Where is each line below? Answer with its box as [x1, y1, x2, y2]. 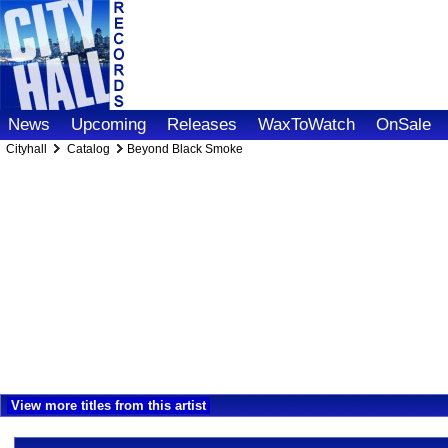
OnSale [376, 115, 431, 134]
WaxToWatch [258, 115, 355, 134]
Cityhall [6, 142, 50, 156]
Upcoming [71, 115, 146, 134]
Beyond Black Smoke [127, 142, 243, 156]
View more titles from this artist [11, 398, 206, 413]
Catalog [67, 142, 110, 156]
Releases [167, 115, 237, 134]
